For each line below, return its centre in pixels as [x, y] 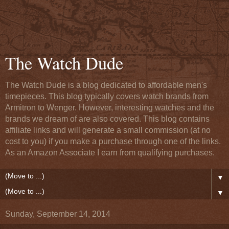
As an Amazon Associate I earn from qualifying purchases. [110, 153]
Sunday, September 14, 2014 [58, 214]
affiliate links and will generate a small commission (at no [108, 130]
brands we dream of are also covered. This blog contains [107, 119]
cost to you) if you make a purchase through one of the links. [113, 141]
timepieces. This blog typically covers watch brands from [107, 96]
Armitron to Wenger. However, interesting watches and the [110, 108]
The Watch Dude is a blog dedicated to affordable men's [106, 85]
